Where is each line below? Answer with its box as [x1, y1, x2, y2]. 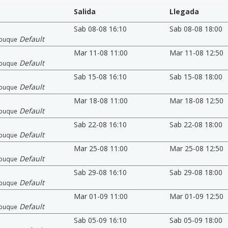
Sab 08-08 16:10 [73, 23, 127, 34]
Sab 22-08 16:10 [73, 119, 127, 129]
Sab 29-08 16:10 [73, 167, 127, 177]
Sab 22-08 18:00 [169, 119, 223, 129]
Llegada [169, 6, 199, 16]
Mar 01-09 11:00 [73, 191, 128, 201]
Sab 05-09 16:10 [73, 215, 127, 225]
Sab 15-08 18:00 [169, 71, 223, 81]
